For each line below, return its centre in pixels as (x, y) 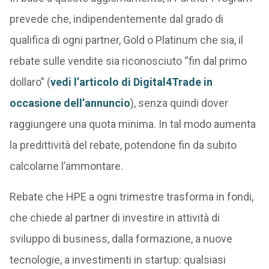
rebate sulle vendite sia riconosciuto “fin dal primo (128, 61)
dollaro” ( (30, 82)
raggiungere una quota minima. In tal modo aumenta (132, 124)
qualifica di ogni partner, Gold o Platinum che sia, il (126, 40)
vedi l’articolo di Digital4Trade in (131, 82)
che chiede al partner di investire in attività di (114, 218)
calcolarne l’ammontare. (66, 166)
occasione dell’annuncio (70, 103)
